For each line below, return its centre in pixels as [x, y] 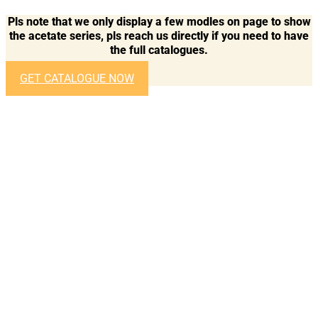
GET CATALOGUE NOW [77, 79]
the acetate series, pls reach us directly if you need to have [159, 36]
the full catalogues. [159, 50]
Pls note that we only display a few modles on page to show [159, 22]
